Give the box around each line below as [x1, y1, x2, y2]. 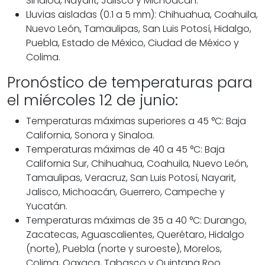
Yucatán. [26, 199, 67, 214]
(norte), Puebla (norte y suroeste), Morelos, [26, 242, 222, 256]
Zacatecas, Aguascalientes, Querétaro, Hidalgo [26, 228, 244, 242]
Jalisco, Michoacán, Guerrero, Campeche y [26, 185, 225, 199]
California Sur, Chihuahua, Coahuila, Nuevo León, [26, 157, 248, 171]
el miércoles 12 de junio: [7, 90, 178, 111]
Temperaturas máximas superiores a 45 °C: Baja [26, 114, 246, 128]
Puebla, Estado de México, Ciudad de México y [26, 36, 239, 50]
